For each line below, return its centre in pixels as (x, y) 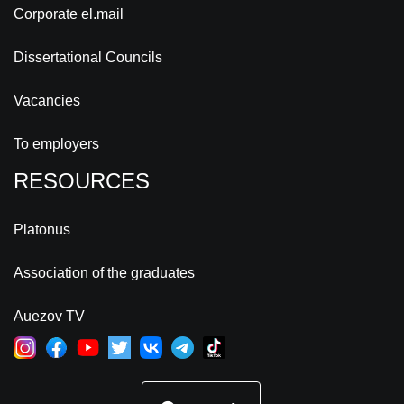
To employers (56, 144)
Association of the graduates (104, 273)
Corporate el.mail (69, 14)
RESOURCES (82, 181)
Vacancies (47, 101)
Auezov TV (49, 317)
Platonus (42, 230)
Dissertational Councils (88, 58)
